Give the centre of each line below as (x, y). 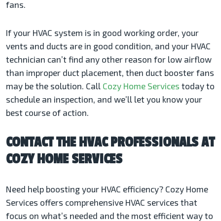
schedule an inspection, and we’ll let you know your (104, 99)
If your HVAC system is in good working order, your (102, 32)
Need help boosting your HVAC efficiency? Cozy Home (107, 189)
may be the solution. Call (54, 86)
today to (197, 86)
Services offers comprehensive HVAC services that (102, 202)
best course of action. (48, 112)
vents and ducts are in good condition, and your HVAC (108, 46)
